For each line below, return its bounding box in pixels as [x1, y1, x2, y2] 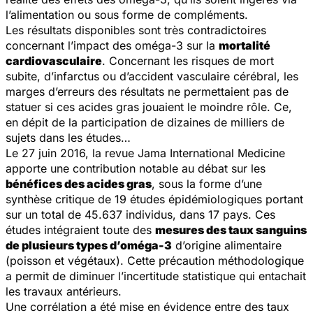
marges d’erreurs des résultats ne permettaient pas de [6, 84, 289, 99]
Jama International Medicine [138, 145, 285, 160]
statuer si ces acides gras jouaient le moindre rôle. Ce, [6, 99, 292, 114]
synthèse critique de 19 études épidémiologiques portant [6, 191, 303, 206]
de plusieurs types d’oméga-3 [6, 238, 172, 252]
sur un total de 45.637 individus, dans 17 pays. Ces [6, 207, 275, 221]
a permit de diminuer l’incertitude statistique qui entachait [6, 268, 306, 283]
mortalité [219, 38, 270, 52]
